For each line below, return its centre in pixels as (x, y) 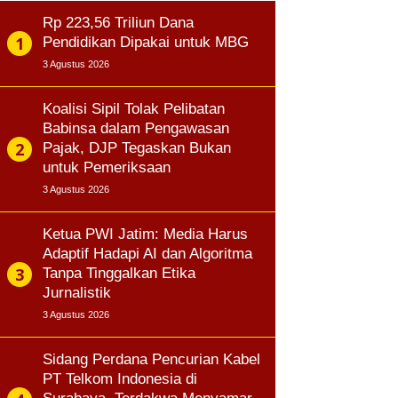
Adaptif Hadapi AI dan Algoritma (147, 254)
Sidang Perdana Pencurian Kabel (151, 359)
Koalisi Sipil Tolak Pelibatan (134, 109)
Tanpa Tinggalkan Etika (119, 273)
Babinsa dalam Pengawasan (136, 128)
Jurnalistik (77, 293)
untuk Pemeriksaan (107, 167)
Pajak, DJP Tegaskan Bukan (137, 148)
